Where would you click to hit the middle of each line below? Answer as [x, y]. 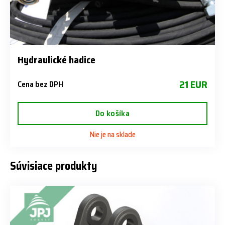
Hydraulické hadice [57, 60]
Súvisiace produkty [53, 166]
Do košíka [113, 113]
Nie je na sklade [113, 134]
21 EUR [193, 84]
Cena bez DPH [40, 84]
